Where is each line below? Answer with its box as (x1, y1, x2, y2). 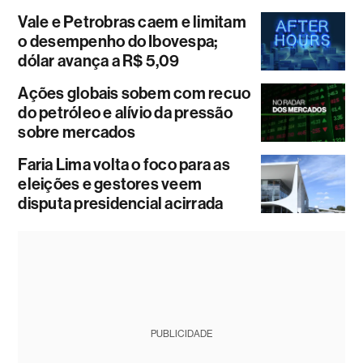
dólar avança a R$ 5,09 (18, 51, 180, 71)
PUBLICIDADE (150, 328, 212, 340)
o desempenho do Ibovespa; (18, 32, 218, 52)
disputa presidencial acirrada (18, 194, 224, 214)
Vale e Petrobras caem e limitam (18, 12, 246, 32)
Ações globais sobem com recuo (18, 83, 251, 104)
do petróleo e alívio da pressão (18, 103, 233, 123)
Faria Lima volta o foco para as (18, 155, 230, 175)
